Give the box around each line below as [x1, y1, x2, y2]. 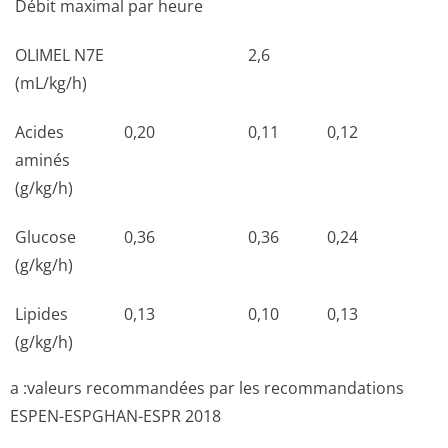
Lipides [15, 303, 68, 325]
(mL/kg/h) [15, 72, 87, 94]
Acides [15, 121, 64, 143]
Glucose [15, 226, 76, 248]
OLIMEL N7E [15, 44, 104, 66]
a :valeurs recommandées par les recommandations [10, 377, 404, 399]
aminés [15, 149, 70, 171]
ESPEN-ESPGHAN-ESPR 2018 [10, 405, 221, 427]
